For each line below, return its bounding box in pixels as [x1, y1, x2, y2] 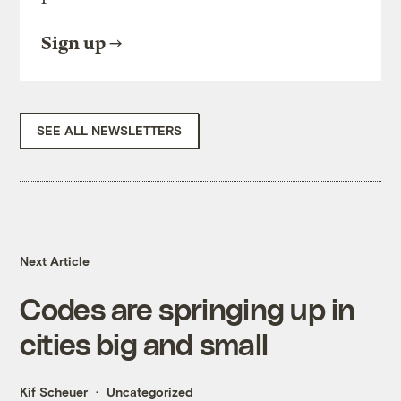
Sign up [41, 33, 107, 55]
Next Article [20, 253, 90, 269]
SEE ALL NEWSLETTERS [37, 123, 183, 139]
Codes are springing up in [20, 291, 355, 327]
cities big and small [20, 326, 269, 362]
